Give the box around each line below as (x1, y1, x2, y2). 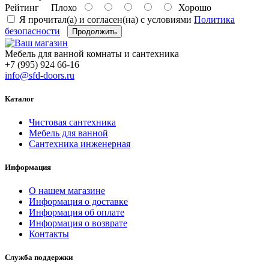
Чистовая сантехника (29, 116, 116, 127)
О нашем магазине (29, 186, 105, 196)
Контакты (29, 229, 69, 240)
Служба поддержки (5, 253, 73, 262)
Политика (194, 14, 235, 25)
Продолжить (72, 26, 117, 36)
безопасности (5, 25, 60, 36)
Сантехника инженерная (29, 138, 130, 149)
